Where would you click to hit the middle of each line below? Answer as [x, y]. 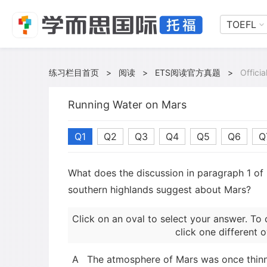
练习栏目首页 [74, 72]
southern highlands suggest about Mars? [159, 190]
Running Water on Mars [127, 105]
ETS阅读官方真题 [188, 72]
